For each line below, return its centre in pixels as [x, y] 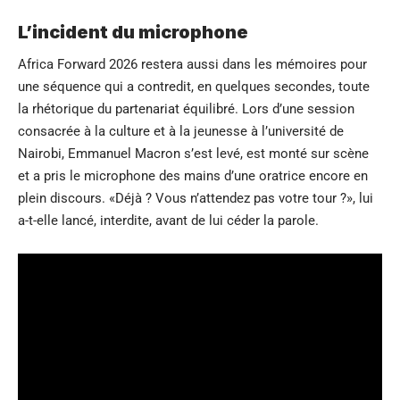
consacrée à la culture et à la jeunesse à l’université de [181, 131]
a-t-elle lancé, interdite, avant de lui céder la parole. [168, 220]
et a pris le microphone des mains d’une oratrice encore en [193, 175]
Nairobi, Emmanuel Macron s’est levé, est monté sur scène [193, 153]
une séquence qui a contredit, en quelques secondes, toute [194, 86]
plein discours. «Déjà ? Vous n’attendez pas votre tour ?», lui [196, 198]
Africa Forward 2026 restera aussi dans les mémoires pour [192, 64]
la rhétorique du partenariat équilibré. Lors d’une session [186, 108]
